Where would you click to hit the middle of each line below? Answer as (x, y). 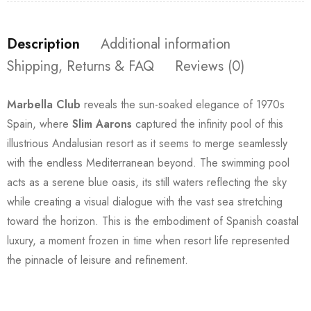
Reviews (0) (210, 66)
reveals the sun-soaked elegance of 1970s (183, 104)
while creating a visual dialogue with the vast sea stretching (145, 201)
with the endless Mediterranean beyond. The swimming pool (148, 162)
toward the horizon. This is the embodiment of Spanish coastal (153, 221)
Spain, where (40, 124)
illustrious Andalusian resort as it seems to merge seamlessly (147, 143)
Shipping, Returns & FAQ (81, 66)
